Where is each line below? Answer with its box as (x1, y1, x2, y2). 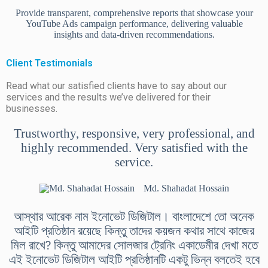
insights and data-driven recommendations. (53, 29, 215, 40)
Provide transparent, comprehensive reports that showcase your (15, 8, 253, 19)
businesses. (6, 103, 57, 115)
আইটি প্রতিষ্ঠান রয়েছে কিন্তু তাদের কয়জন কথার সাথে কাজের (14, 224, 254, 238)
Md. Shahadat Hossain (143, 183, 229, 194)
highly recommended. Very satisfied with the (20, 141, 248, 155)
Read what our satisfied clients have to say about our (6, 80, 227, 92)
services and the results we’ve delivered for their (6, 92, 211, 103)
